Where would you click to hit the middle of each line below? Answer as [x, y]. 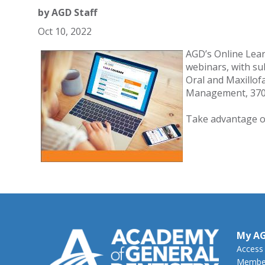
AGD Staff [74, 12]
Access [250, 249]
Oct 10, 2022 [64, 31]
